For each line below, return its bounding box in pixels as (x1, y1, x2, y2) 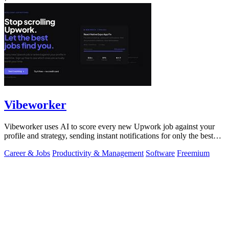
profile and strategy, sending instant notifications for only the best (4, 131, 213, 140)
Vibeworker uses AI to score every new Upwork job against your (4, 122, 215, 131)
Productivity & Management (52, 148, 144, 157)
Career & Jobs (4, 148, 50, 157)
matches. (4, 140, 32, 149)
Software (146, 148, 175, 157)
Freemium (177, 148, 210, 157)
